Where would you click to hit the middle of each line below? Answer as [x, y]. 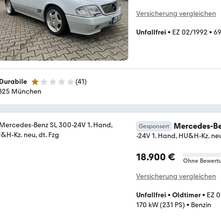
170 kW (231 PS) [161, 205]
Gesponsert [154, 126]
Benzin [201, 205]
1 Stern [41, 86]
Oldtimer [186, 195]
